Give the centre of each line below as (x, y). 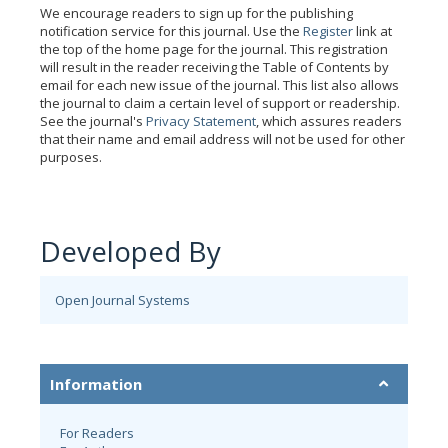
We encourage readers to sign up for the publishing (196, 13)
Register (328, 31)
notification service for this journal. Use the (171, 31)
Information (96, 384)
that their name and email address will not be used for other (222, 139)
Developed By (130, 251)
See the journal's (93, 121)
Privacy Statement (201, 121)
